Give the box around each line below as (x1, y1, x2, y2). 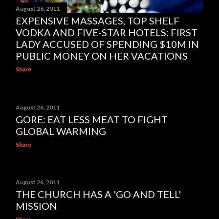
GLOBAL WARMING (16, 125, 106, 137)
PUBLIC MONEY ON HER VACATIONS (16, 50, 188, 62)
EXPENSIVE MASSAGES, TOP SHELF (16, 15, 179, 27)
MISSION (16, 200, 57, 212)
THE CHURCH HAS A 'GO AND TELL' (16, 188, 181, 200)
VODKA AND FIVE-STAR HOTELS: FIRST (16, 26, 197, 39)
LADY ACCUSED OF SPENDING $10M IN (16, 38, 199, 50)
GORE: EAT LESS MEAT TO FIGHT (16, 113, 168, 125)
